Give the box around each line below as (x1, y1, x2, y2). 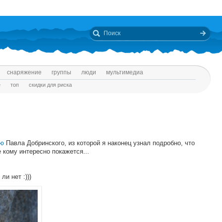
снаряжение (7, 69, 42, 76)
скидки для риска (29, 82, 72, 88)
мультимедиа (106, 69, 143, 76)
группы (52, 69, 71, 76)
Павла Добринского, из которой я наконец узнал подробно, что (4, 139, 195, 147)
